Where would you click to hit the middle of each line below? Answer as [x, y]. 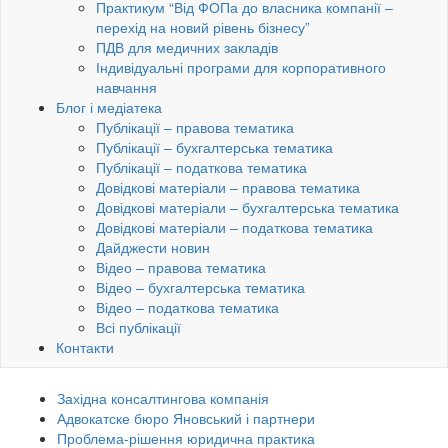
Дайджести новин [153, 247]
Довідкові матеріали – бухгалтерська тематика [247, 207]
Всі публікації [138, 327]
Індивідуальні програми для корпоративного [241, 67]
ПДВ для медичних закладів [187, 47]
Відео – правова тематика [181, 267]
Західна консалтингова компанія [163, 398]
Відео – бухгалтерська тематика [200, 287]
